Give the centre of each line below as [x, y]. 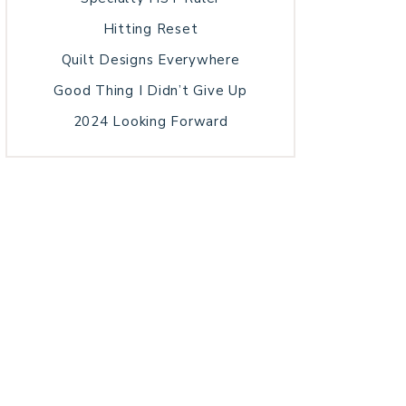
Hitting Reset [150, 29]
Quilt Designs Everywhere [150, 60]
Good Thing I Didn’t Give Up [150, 91]
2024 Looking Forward [150, 121]
